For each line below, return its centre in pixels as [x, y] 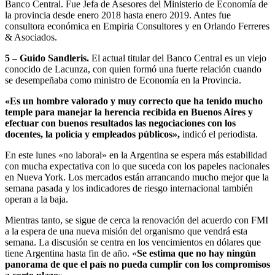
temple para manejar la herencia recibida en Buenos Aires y [129, 112]
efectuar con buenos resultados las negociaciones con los [120, 123]
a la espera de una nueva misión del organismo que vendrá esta [126, 231]
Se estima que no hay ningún [196, 254]
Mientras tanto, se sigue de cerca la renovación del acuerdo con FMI [137, 220]
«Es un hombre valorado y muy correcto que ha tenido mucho [134, 101]
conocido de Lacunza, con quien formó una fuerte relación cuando [133, 69]
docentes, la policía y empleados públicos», [94, 134]
